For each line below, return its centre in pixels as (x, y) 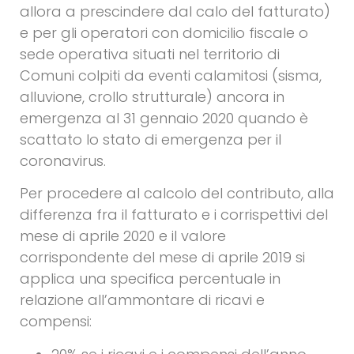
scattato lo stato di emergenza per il (151, 140)
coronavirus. (63, 161)
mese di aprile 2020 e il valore (123, 236)
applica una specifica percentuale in (150, 279)
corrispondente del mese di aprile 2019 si (162, 258)
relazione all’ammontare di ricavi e (142, 300)
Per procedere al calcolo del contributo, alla (177, 194)
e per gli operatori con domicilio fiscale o (164, 33)
